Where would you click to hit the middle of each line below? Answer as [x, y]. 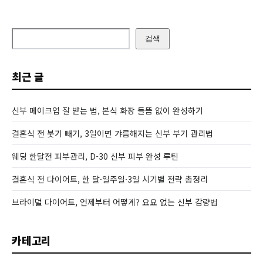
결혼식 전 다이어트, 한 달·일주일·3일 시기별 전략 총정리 [110, 179]
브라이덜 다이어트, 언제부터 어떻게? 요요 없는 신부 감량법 [115, 202]
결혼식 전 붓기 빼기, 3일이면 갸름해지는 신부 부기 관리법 [112, 133]
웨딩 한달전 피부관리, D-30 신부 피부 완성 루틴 [95, 156]
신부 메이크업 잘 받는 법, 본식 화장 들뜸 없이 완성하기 [107, 110]
